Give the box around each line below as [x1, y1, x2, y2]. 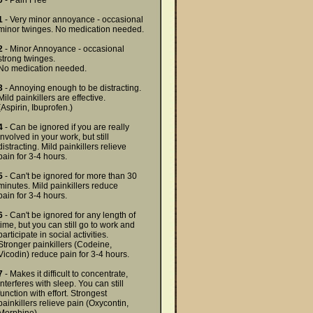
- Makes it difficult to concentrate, [3, 269, 128, 279]
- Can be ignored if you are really [3, 122, 129, 132]
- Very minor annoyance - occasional [3, 15, 143, 24]
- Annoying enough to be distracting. [3, 83, 141, 93]
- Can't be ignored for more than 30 [3, 171, 137, 181]
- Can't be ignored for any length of [3, 210, 136, 220]
